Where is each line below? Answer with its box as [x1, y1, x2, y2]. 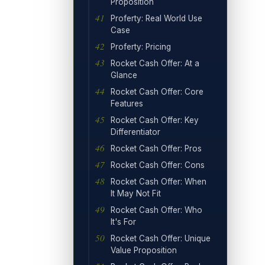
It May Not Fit [111, 188, 161, 198]
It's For [111, 216, 136, 227]
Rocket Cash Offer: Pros [111, 143, 202, 153]
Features [111, 98, 143, 108]
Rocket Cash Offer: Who [111, 205, 202, 215]
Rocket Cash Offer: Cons [111, 160, 205, 170]
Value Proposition [111, 245, 177, 255]
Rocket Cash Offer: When [111, 176, 206, 186]
